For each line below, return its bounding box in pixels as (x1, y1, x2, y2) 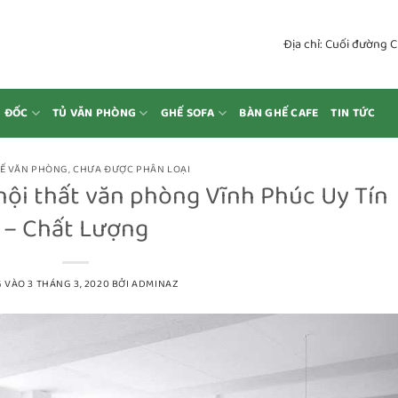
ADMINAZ (131, 275, 179, 293)
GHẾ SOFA (160, 103, 215, 123)
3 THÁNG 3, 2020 (28, 275, 110, 293)
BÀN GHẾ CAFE (239, 103, 319, 123)
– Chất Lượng (3, 208, 148, 250)
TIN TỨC (330, 103, 376, 123)
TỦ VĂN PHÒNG (52, 103, 137, 123)
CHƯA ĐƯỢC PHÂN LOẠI (73, 161, 191, 178)
